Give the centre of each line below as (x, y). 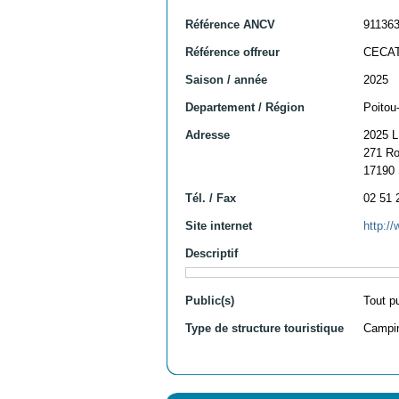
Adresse (208, 134)
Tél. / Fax (211, 198)
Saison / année (226, 79)
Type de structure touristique (265, 328)
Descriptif (212, 253)
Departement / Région (245, 107)
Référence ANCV (230, 24)
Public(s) (210, 300)
